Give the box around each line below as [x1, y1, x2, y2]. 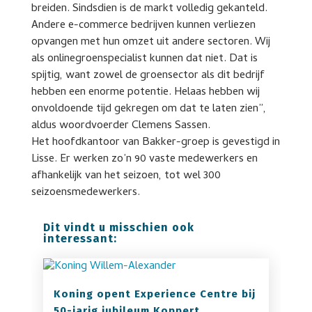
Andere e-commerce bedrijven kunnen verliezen [31, 17, 256, 35]
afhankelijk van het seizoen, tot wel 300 [31, 167, 221, 185]
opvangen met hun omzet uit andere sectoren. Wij [31, 33, 270, 52]
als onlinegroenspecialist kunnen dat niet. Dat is [31, 50, 258, 68]
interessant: [42, 232, 117, 245]
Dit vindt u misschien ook [42, 221, 194, 234]
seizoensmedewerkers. [31, 184, 140, 202]
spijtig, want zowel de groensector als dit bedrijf [31, 67, 265, 85]
